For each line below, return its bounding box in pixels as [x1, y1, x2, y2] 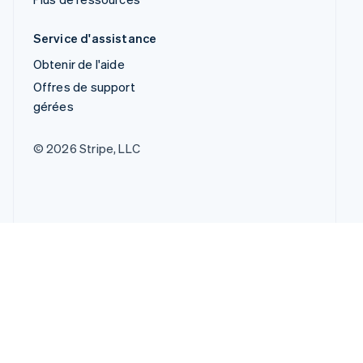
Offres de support [32, 79, 135, 96]
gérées [32, 98, 74, 115]
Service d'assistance [32, 30, 157, 47]
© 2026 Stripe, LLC [32, 140, 141, 157]
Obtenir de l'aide [32, 56, 125, 73]
